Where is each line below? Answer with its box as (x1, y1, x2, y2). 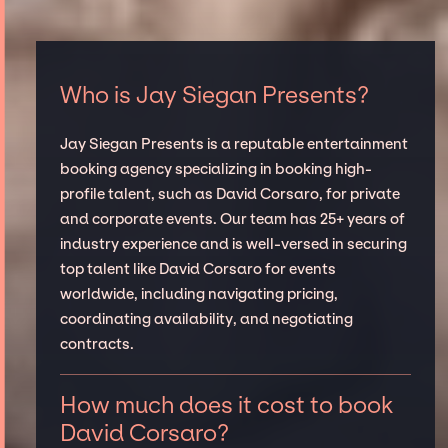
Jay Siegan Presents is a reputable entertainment (59, 134, 408, 153)
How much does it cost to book (59, 391, 393, 420)
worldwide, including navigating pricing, (59, 284, 338, 303)
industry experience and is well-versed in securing (59, 234, 407, 253)
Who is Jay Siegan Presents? (59, 80, 369, 109)
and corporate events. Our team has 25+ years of (59, 209, 405, 228)
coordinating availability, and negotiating (59, 309, 353, 328)
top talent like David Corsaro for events (59, 259, 336, 278)
